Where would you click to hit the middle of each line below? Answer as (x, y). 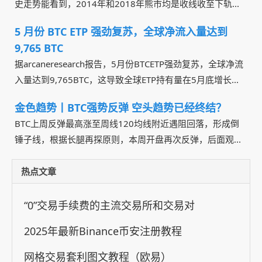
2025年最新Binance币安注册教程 (103, 231)
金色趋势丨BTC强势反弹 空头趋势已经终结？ (120, 107)
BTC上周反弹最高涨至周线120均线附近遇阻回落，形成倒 (127, 123)
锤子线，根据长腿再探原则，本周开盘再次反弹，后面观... (128, 139)
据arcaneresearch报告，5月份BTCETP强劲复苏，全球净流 (129, 63)
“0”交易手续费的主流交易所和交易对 (109, 205)
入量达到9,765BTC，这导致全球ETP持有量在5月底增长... (127, 79)
